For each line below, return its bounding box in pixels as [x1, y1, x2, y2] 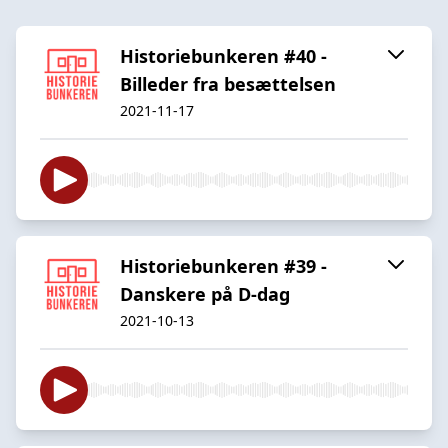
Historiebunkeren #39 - [120, 253, 327, 278]
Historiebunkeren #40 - [120, 43, 327, 68]
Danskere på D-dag [120, 281, 290, 306]
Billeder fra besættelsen [120, 71, 336, 96]
